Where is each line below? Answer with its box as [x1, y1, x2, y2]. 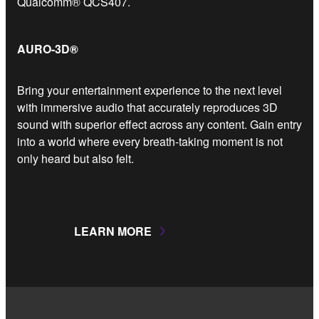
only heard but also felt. [17, 150, 134, 167]
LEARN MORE [74, 222, 152, 239]
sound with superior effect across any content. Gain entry [17, 115, 302, 132]
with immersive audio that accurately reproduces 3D [17, 98, 278, 115]
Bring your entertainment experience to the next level [17, 81, 282, 98]
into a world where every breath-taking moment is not [17, 132, 283, 150]
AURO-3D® [17, 40, 78, 57]
